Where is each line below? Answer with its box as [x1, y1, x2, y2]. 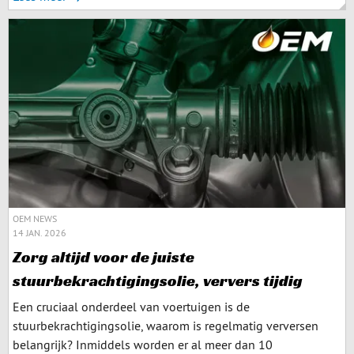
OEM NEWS [13, 213, 57, 224]
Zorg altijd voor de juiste [13, 247, 194, 267]
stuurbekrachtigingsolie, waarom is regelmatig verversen [13, 318, 318, 333]
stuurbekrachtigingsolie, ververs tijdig [13, 270, 303, 291]
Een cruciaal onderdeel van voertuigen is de [13, 299, 250, 314]
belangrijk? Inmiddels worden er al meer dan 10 [13, 337, 273, 352]
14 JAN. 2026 [13, 227, 66, 239]
